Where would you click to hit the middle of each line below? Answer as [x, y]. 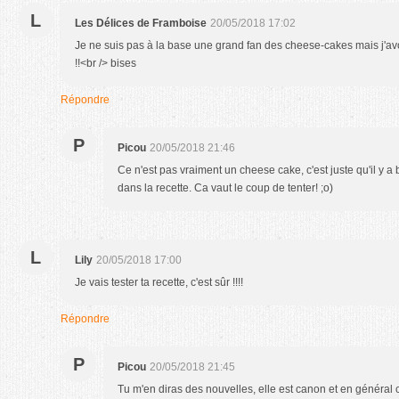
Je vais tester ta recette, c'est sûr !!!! [159, 282]
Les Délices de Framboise [141, 23]
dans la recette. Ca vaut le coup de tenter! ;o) [225, 187]
